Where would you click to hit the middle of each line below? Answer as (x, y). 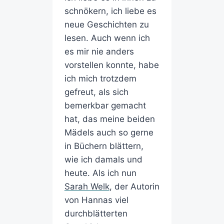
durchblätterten (96, 214)
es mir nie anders (99, 52)
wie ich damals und (103, 160)
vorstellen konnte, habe (111, 65)
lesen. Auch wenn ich (107, 38)
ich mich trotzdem (100, 79)
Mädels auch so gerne (109, 133)
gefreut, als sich (96, 92)
